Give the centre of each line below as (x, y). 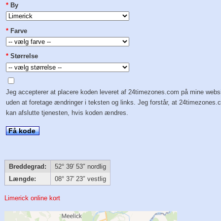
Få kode (22, 130)
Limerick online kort (33, 198)
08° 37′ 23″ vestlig (80, 179)
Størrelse (24, 56)
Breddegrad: (27, 167)
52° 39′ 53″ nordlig (80, 167)
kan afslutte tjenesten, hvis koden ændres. (67, 113)
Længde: (22, 179)
